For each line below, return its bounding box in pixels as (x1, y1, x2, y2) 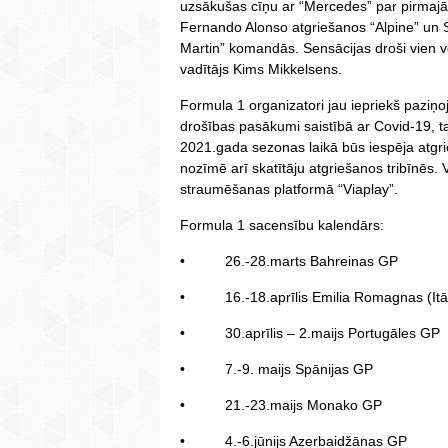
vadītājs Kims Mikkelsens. (180, 61, 342, 78)
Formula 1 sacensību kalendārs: (180, 217, 384, 234)
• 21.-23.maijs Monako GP (180, 397, 382, 414)
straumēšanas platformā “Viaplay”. (180, 181, 398, 198)
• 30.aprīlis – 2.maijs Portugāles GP (180, 325, 440, 342)
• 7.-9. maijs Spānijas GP (180, 361, 373, 378)
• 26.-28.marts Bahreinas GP (180, 253, 398, 270)
